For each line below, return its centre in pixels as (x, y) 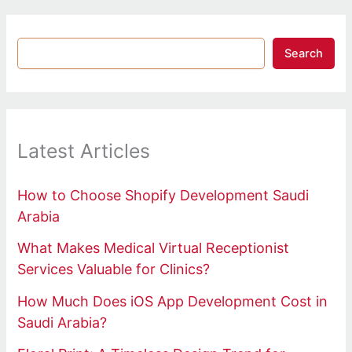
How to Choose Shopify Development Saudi (163, 195)
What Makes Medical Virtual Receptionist (154, 248)
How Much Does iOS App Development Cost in (173, 301)
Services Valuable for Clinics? (114, 269)
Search (303, 53)
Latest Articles (84, 151)
